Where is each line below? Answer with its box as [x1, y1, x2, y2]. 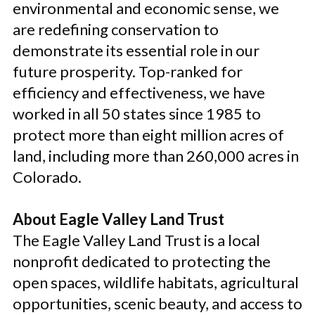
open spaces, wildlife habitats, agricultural [13, 273, 299, 292]
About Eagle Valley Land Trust [13, 210, 224, 229]
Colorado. [13, 167, 82, 186]
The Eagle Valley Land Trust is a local [13, 231, 260, 250]
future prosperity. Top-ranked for [13, 62, 243, 81]
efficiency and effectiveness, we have [13, 83, 265, 102]
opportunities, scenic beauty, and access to [13, 294, 302, 313]
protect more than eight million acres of [13, 125, 284, 144]
